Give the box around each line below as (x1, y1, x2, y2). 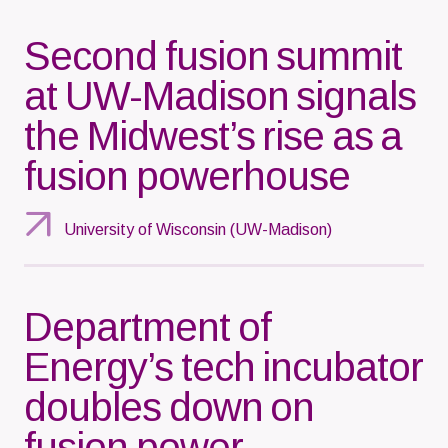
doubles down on (24, 384, 314, 429)
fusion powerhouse (24, 153, 350, 198)
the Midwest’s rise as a (24, 113, 402, 158)
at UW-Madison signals (24, 73, 416, 118)
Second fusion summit (24, 33, 402, 78)
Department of (24, 304, 271, 349)
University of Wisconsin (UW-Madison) (64, 220, 332, 238)
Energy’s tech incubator (24, 344, 423, 389)
